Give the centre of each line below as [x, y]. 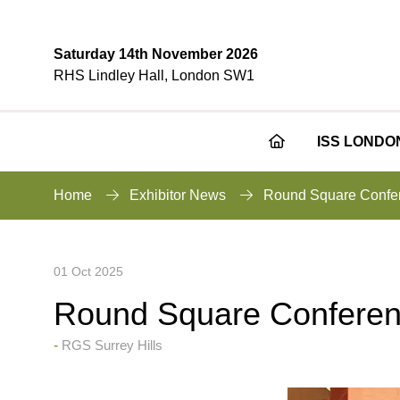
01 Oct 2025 [88, 271]
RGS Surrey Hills [112, 345]
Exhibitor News [178, 195]
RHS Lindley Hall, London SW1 [154, 76]
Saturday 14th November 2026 [156, 54]
